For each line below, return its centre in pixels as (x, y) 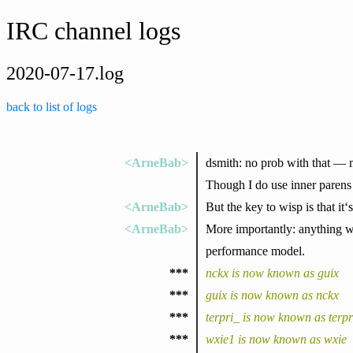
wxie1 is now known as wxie (276, 339)
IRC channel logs (93, 31)
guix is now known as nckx (272, 295)
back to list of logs (52, 106)
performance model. (255, 251)
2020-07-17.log (65, 73)
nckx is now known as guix (272, 273)
